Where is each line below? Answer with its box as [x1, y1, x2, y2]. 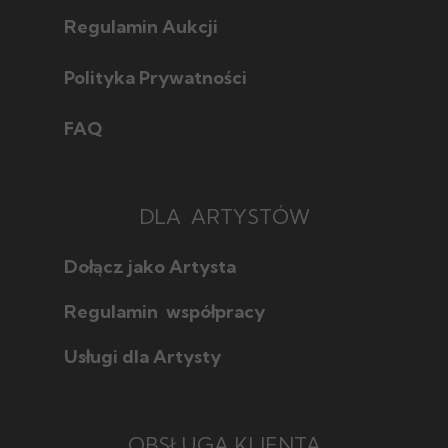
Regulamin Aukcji [64, 15, 218, 38]
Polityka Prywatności [64, 66, 247, 89]
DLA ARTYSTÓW [138, 204, 310, 229]
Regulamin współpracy [64, 300, 265, 323]
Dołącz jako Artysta [64, 255, 236, 278]
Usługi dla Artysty [64, 345, 221, 368]
